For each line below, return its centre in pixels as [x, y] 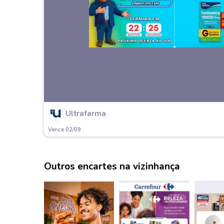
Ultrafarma [86, 114]
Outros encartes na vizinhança [112, 166]
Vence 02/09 [64, 130]
